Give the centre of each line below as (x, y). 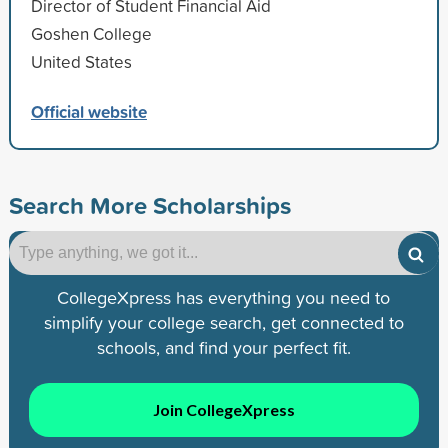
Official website (88, 111)
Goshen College (91, 33)
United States (81, 61)
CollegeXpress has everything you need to (224, 297)
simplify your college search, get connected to (223, 322)
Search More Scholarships (149, 204)
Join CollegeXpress (223, 410)
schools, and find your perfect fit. (223, 347)
